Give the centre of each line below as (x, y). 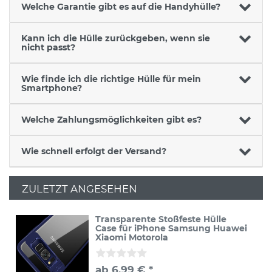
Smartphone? (51, 88)
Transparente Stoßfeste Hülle (161, 219)
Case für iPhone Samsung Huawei (172, 229)
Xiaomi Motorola (132, 238)
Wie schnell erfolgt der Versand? (93, 151)
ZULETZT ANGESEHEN (80, 189)
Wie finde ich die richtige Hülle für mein (111, 79)
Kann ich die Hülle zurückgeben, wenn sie (115, 38)
